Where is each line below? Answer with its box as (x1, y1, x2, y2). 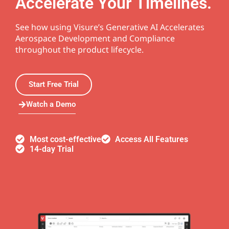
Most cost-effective (29, 134, 101, 144)
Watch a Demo (26, 99, 76, 109)
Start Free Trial (29, 79, 79, 89)
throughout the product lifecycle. (15, 43, 144, 55)
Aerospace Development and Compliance (15, 32, 175, 44)
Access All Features (115, 134, 188, 144)
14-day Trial (29, 144, 74, 154)
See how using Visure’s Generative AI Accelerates (15, 21, 204, 33)
